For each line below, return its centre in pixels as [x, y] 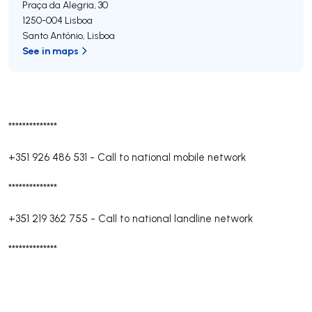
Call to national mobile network [172, 157]
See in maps [50, 50]
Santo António [53, 36]
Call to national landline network [175, 218]
